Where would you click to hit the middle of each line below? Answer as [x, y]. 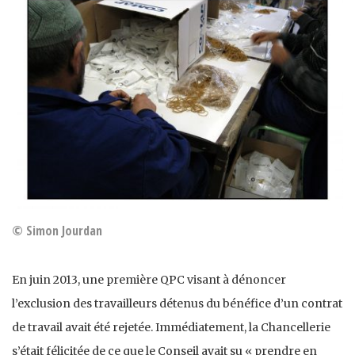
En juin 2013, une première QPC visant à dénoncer [149, 280]
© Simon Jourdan [57, 231]
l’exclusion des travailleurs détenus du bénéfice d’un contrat [177, 304]
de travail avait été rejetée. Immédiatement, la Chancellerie [171, 328]
